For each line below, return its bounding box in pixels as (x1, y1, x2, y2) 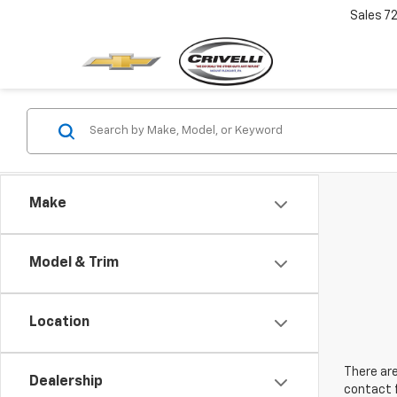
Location (29, 315, 90, 330)
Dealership (29, 375, 103, 389)
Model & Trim (29, 256, 119, 270)
